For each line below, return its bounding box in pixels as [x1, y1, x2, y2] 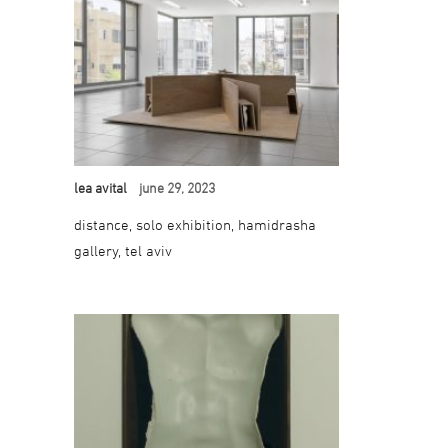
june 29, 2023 [139, 178, 215, 196]
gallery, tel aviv [74, 241, 172, 259]
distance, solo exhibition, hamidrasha [74, 215, 316, 233]
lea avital [74, 178, 127, 196]
